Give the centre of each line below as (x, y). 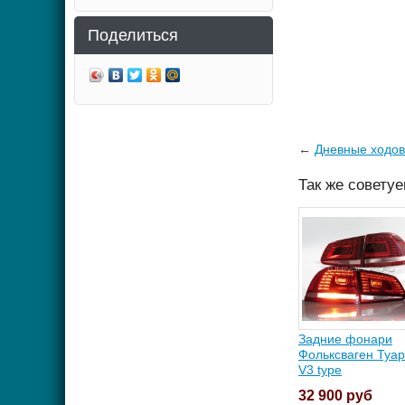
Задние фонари (345, 339)
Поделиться (133, 35)
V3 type (320, 370)
